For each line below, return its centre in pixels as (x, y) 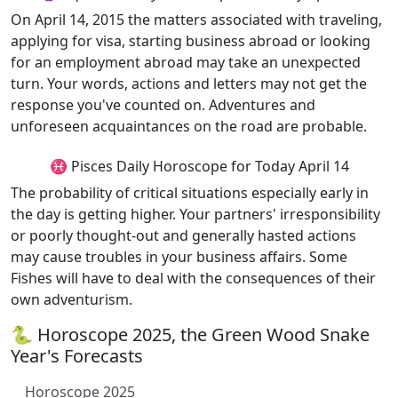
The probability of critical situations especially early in (190, 193)
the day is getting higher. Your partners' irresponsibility (195, 214)
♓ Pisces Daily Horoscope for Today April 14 (199, 166)
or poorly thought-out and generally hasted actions (183, 235)
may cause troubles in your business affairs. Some (179, 257)
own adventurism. (72, 299)
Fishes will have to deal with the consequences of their (193, 278)
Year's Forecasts (77, 356)
